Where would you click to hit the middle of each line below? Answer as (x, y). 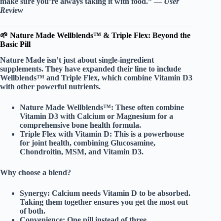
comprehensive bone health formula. (80, 125)
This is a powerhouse (148, 134)
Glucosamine (132, 143)
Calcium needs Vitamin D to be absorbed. (120, 193)
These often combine (149, 108)
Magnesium (136, 116)
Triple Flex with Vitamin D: (66, 134)
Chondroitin (40, 152)
